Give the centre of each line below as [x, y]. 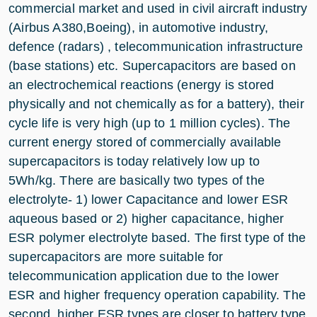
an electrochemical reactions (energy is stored [142, 85]
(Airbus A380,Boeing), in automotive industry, [139, 27]
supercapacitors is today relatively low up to [134, 161]
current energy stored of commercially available [145, 142]
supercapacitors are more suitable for [116, 257]
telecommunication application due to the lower [144, 276]
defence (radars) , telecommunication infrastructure [156, 46]
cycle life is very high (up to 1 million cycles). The [150, 123]
